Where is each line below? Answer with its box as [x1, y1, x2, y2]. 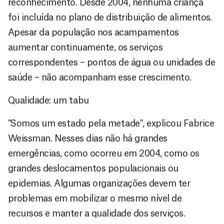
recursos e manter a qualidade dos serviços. [8, 208, 185, 218]
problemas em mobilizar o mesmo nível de [8, 193, 182, 203]
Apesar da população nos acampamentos [8, 27, 179, 37]
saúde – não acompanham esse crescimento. [8, 72, 191, 82]
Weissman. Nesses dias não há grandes [8, 133, 167, 143]
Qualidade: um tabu [8, 95, 89, 105]
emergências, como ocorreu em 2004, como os [8, 148, 199, 158]
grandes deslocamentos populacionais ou [8, 163, 178, 173]
